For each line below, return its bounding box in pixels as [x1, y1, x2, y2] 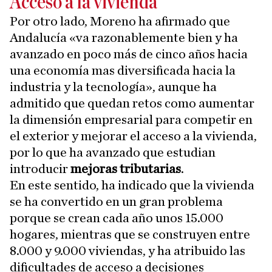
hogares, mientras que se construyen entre [10, 228, 250, 241]
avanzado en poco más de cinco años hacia [10, 47, 248, 61]
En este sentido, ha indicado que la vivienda [10, 178, 254, 192]
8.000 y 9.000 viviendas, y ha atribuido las [10, 244, 245, 257]
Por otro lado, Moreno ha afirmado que [10, 15, 230, 28]
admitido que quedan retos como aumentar [10, 97, 254, 110]
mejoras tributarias [70, 162, 181, 175]
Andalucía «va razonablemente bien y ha [10, 31, 238, 44]
